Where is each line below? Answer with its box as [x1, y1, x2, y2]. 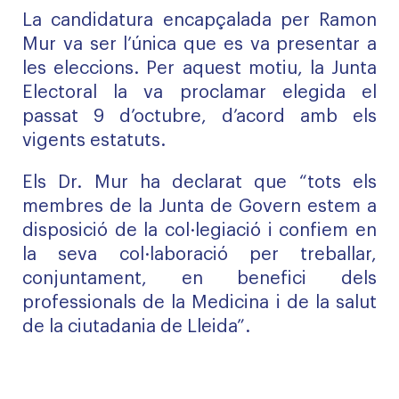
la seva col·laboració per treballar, [22, 246, 377, 264]
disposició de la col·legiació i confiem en [22, 222, 377, 240]
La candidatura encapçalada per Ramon [22, 12, 377, 29]
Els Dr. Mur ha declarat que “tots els [22, 174, 377, 191]
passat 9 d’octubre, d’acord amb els [22, 108, 377, 126]
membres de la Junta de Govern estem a [22, 198, 377, 216]
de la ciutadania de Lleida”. [22, 318, 250, 336]
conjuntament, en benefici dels [22, 270, 377, 288]
